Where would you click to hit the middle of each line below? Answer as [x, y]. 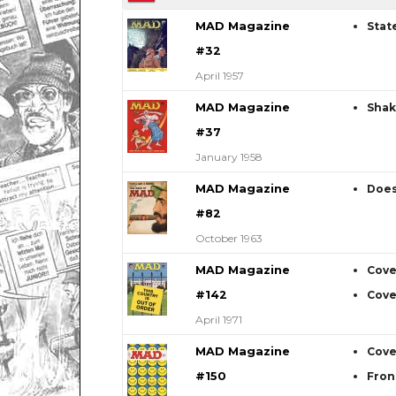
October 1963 [228, 239]
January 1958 [228, 157]
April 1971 [218, 320]
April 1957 [219, 76]
